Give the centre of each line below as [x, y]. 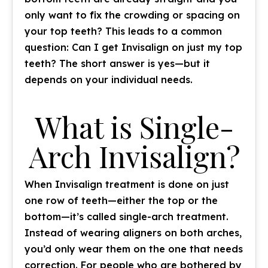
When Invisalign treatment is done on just [127, 184]
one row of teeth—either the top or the [121, 200]
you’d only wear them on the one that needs [134, 249]
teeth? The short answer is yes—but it [117, 63]
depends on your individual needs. [109, 80]
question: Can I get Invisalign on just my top [133, 47]
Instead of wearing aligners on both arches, [133, 233]
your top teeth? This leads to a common [123, 31]
